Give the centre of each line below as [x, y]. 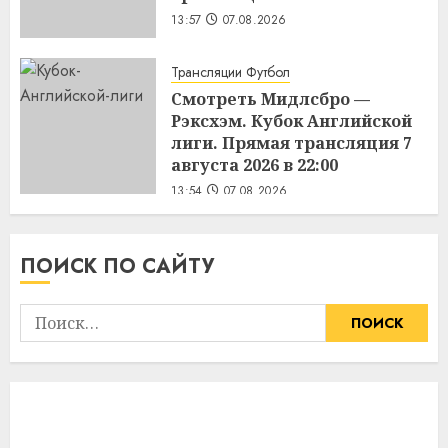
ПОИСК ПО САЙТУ [117, 266]
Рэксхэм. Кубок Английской [291, 120]
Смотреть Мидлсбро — [270, 98]
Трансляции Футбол [230, 71]
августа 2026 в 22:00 [254, 164]
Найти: [45, 315]
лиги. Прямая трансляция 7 [291, 142]
